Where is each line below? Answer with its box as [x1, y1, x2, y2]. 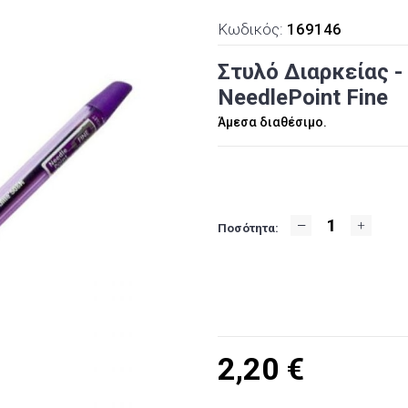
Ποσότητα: [218, 220, 279, 235]
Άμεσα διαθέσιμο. [218, 114, 327, 129]
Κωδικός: [218, 19, 287, 38]
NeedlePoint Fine [218, 84, 388, 110]
